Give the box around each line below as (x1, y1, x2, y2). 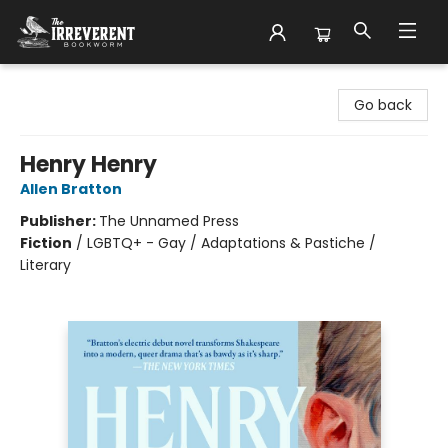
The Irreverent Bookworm (15, 73, 191, 93)
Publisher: (20, 211, 99, 231)
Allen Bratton (20, 179, 122, 199)
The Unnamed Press (99, 211, 239, 231)
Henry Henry (20, 149, 157, 180)
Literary (20, 255, 71, 275)
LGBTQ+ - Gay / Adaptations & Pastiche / (87, 233, 376, 253)
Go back (354, 95, 412, 115)
